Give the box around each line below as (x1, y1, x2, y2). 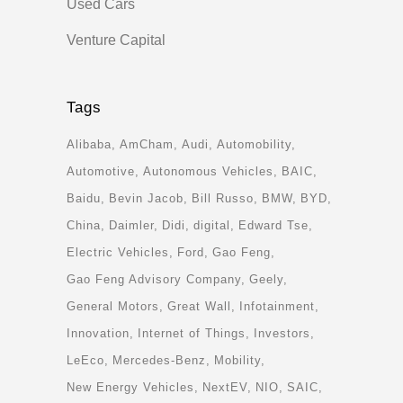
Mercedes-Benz (112, 354, 206, 368)
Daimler (109, 219, 154, 233)
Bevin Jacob (109, 192, 184, 206)
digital (193, 219, 230, 233)
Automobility (217, 138, 291, 152)
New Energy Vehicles (67, 381, 194, 395)
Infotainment (239, 300, 315, 314)
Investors (254, 327, 310, 341)
